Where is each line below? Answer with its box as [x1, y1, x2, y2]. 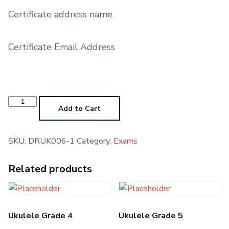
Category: [77, 135, 113, 147]
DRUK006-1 [28, 135, 75, 147]
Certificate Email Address [8, 41, 115, 53]
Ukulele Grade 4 [8, 210, 73, 221]
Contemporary [8, 94, 58, 105]
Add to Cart [58, 104, 101, 113]
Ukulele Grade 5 [119, 210, 184, 221]
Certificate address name [8, 8, 112, 20]
